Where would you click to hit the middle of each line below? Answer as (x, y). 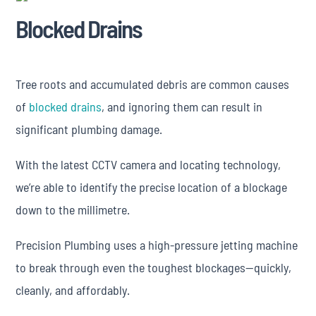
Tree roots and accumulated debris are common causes (153, 84)
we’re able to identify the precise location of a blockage (152, 187)
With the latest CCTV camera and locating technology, (148, 164)
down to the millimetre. (73, 209)
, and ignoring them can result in (182, 107)
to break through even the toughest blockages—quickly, (154, 267)
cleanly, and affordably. (73, 290)
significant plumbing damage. (89, 129)
